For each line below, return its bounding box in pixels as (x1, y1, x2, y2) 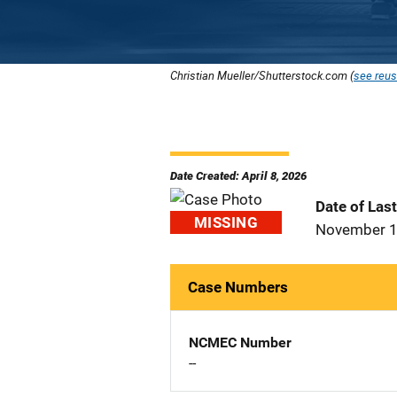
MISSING (194, 214, 258, 231)
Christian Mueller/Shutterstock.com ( (170, 67, 354, 83)
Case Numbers (188, 278, 288, 296)
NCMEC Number (189, 334, 292, 351)
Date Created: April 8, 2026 (170, 169, 307, 183)
